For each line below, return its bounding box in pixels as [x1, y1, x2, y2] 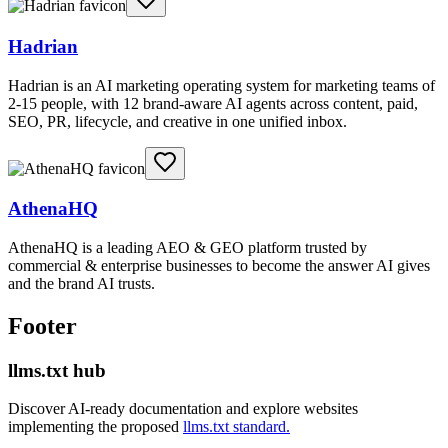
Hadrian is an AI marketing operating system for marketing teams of [8, 76, 435, 94]
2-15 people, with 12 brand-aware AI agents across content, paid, [8, 94, 418, 112]
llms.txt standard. [183, 418, 290, 436]
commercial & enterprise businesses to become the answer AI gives [8, 256, 430, 274]
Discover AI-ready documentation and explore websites [8, 400, 358, 418]
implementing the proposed [8, 418, 179, 436]
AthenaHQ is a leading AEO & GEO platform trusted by [8, 238, 367, 256]
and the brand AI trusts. [8, 274, 155, 292]
